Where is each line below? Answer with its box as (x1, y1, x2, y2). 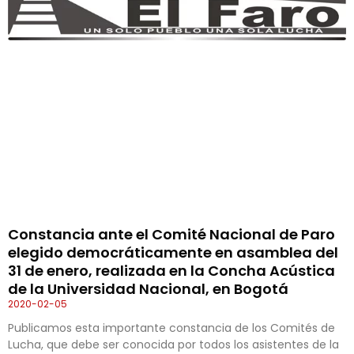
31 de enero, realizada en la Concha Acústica (8, 261, 335, 281)
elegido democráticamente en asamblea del (8, 243, 338, 263)
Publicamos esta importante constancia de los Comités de (8, 320, 335, 337)
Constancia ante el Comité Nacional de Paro (8, 224, 335, 245)
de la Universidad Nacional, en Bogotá (8, 279, 288, 299)
